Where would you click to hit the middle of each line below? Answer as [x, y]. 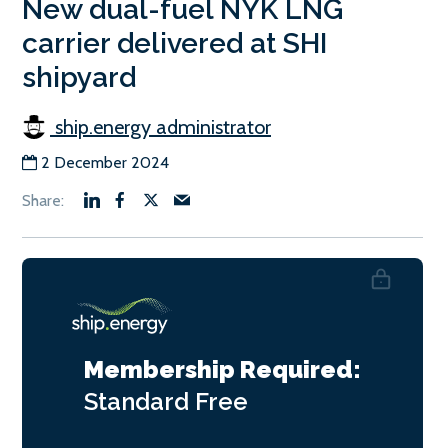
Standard [139, 402]
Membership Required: [222, 370]
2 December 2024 [105, 163]
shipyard [79, 78]
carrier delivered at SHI [174, 44]
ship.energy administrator [160, 127]
